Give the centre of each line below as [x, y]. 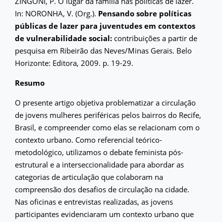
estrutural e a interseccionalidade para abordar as [99, 164]
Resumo [30, 83]
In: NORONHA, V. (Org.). [56, 13]
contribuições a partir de [155, 38]
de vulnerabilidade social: [63, 38]
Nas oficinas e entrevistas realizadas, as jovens [94, 201]
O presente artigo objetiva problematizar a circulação [105, 102]
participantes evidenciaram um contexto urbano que [104, 214]
